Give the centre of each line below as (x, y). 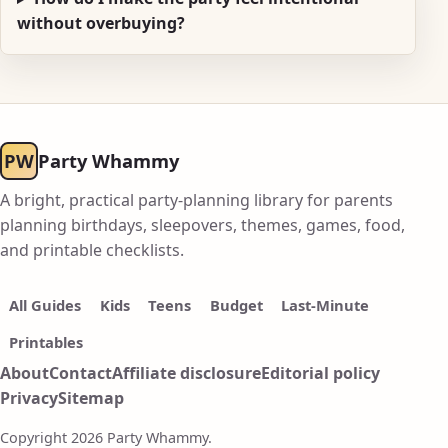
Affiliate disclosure (186, 373)
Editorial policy (320, 373)
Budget (236, 304)
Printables (46, 342)
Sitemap (91, 398)
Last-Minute (325, 304)
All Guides (45, 304)
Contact (80, 373)
